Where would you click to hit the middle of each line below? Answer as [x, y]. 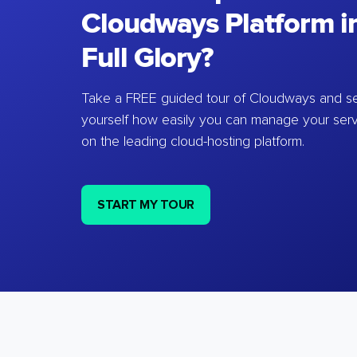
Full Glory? [147, 58]
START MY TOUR [146, 205]
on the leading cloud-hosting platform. [193, 142]
